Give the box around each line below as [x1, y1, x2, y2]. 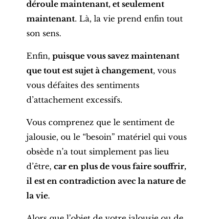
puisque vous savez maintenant [52, 50, 179, 61]
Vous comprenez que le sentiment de [26, 117, 175, 127]
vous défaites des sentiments [26, 80, 139, 90]
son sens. [26, 28, 61, 38]
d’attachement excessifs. [26, 94, 122, 105]
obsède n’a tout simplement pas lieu [26, 146, 169, 156]
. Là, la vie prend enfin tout [74, 13, 183, 23]
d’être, [26, 161, 54, 171]
